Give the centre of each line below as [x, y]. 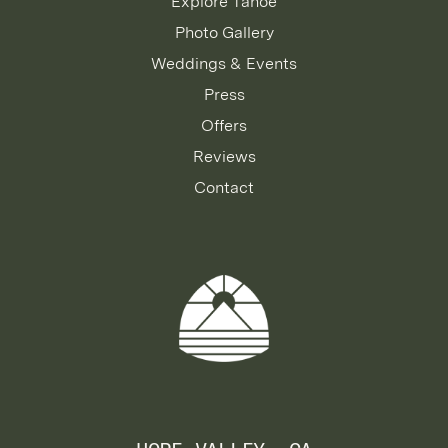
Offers [224, 125]
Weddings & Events [224, 63]
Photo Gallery [224, 32]
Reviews [224, 156]
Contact [224, 187]
